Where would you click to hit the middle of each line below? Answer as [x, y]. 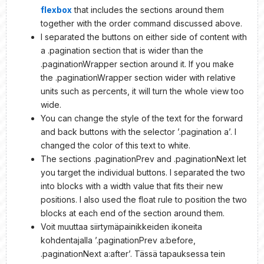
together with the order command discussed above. [141, 23]
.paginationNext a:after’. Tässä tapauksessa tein [133, 253]
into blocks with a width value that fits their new [132, 186]
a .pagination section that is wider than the [122, 50]
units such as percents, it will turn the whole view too [142, 91]
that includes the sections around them [148, 9]
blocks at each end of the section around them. [133, 213]
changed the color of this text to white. [115, 145]
